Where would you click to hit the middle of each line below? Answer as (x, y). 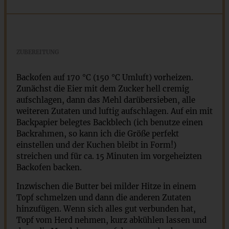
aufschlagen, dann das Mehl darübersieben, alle (106, 100)
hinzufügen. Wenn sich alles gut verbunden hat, (106, 209)
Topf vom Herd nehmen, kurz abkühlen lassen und (111, 220)
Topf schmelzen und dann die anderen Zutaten (104, 197)
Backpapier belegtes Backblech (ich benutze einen (109, 122)
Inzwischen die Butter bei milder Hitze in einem (106, 186)
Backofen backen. (49, 167)
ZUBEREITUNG (37, 52)
